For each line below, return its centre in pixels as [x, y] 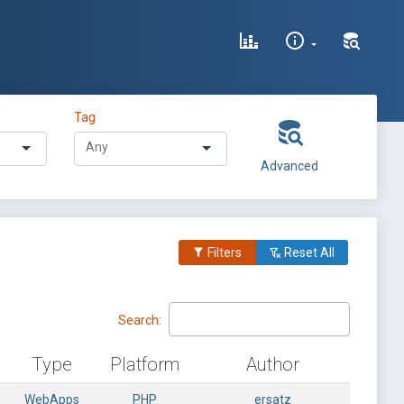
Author [273, 364]
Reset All [308, 252]
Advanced [289, 166]
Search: [140, 320]
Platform [144, 364]
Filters [223, 252]
